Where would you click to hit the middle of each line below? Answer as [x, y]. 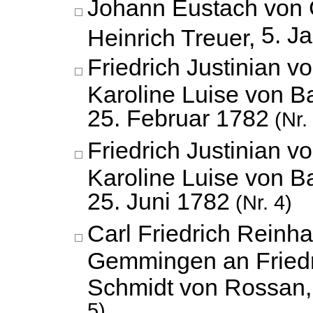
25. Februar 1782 [178, 118]
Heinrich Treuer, [174, 36]
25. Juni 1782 [159, 202]
